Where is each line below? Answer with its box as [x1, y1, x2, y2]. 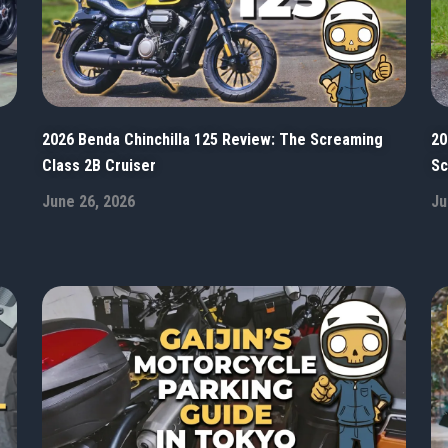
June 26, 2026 [42, 191, 136, 211]
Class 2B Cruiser [42, 155, 157, 175]
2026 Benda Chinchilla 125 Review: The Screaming [42, 129, 384, 149]
